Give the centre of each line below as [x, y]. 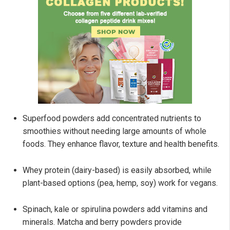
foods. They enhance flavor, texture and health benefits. [121, 144]
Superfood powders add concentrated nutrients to [112, 119]
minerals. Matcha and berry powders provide [102, 222]
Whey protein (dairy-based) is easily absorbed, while [117, 170]
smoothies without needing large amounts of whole [114, 131]
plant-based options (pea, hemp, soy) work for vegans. [120, 183]
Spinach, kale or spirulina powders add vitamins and [115, 209]
